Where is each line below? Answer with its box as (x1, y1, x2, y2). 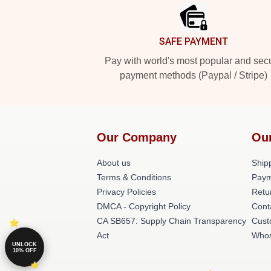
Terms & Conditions (97, 172, 171, 182)
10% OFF (12, 247, 37, 253)
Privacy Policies (97, 187, 156, 197)
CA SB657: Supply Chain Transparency (97, 216, 246, 226)
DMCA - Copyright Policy (97, 201, 191, 211)
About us (97, 158, 131, 168)
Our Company (97, 131, 177, 144)
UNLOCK (12, 241, 37, 247)
